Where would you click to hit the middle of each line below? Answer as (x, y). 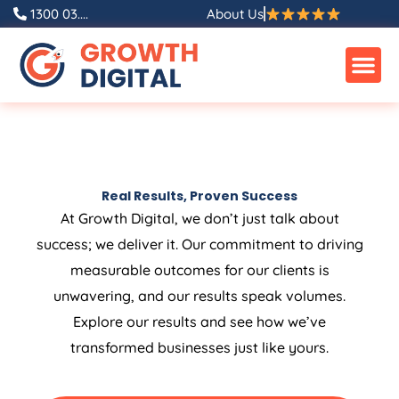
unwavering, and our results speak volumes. (199, 296)
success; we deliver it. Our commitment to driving (199, 244)
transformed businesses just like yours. (199, 348)
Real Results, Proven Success (199, 196)
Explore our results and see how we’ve (199, 322)
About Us (235, 14)
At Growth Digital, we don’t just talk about (199, 219)
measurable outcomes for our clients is (199, 270)
